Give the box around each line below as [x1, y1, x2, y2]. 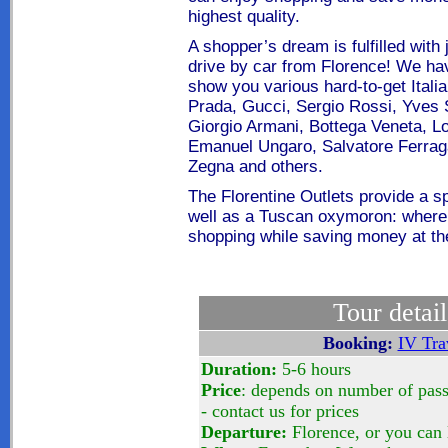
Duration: [201, 359, 282, 379]
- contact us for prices [201, 401, 359, 421]
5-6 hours [282, 359, 351, 379]
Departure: [201, 422, 287, 442]
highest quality [188, 7, 295, 26]
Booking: [322, 333, 393, 353]
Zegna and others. [188, 157, 323, 176]
